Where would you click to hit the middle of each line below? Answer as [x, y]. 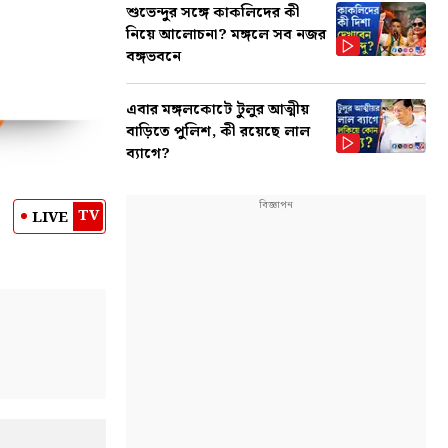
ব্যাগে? [148, 154]
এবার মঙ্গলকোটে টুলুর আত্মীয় [217, 110]
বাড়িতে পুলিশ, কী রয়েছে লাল [218, 132]
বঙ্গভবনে [153, 57]
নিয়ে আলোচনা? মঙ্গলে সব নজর [226, 35]
